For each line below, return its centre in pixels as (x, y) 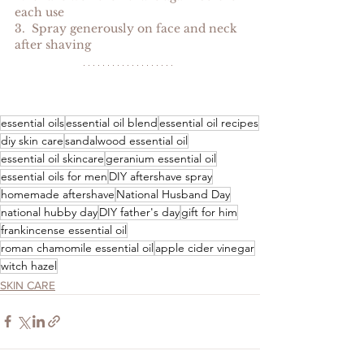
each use (39, 12)
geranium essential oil (161, 158)
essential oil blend (112, 122)
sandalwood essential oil (126, 140)
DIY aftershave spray (160, 176)
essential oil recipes (209, 122)
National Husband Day (173, 194)
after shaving (53, 44)
